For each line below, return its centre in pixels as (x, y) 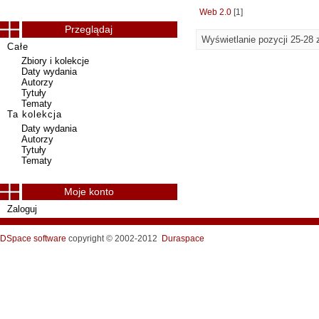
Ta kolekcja (35, 114)
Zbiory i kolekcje (55, 61)
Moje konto (89, 192)
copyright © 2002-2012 (114, 239)
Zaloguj (22, 209)
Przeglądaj (89, 29)
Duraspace (183, 239)
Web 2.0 (215, 12)
